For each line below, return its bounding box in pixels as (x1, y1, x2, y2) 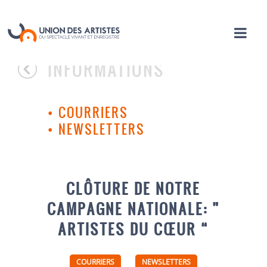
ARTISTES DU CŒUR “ (58, 218, 209, 239)
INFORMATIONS (48, 57, 165, 81)
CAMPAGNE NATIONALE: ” (46, 198, 220, 219)
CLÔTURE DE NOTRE (66, 178, 201, 198)
